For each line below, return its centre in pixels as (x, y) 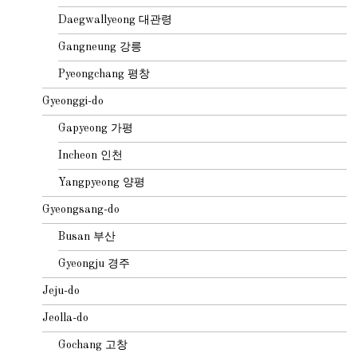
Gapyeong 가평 (96, 128)
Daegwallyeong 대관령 (116, 20)
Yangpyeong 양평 (102, 182)
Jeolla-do (66, 318)
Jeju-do (61, 290)
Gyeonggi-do (73, 101)
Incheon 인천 (91, 155)
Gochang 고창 (93, 345)
